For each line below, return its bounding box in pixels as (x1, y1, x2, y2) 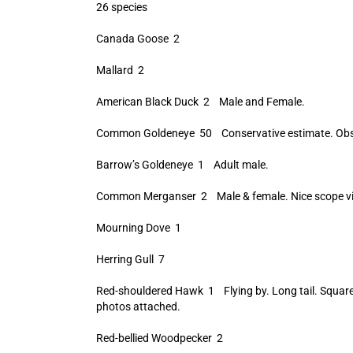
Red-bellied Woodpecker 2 (95, 332, 223, 344)
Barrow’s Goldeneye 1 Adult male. (95, 158, 269, 171)
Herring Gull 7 (95, 253, 165, 266)
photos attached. (95, 300, 180, 313)
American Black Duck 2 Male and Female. (95, 95, 305, 108)
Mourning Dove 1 (95, 221, 181, 234)
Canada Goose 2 (95, 32, 180, 45)
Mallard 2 (95, 64, 144, 76)
